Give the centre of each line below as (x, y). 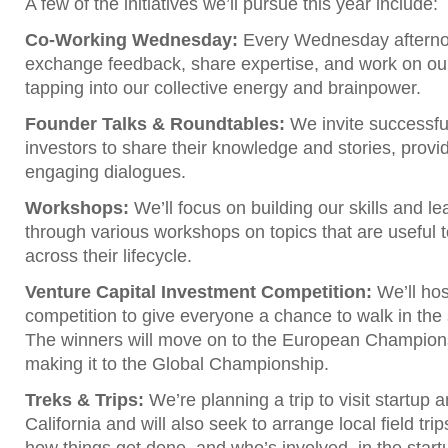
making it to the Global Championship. (182, 364)
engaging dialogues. (108, 172)
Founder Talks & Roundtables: (155, 124)
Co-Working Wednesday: (131, 40)
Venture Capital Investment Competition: (198, 292)
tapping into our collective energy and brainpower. (225, 88)
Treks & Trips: (84, 400)
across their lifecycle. (116, 256)
